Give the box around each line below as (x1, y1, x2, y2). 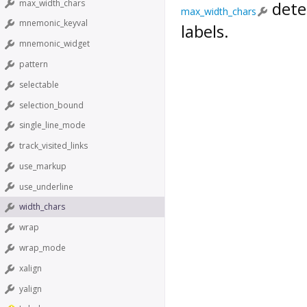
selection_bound (19, 99, 84, 111)
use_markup (19, 160, 66, 172)
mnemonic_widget (19, 38, 90, 50)
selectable (19, 78, 59, 90)
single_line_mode (19, 119, 86, 132)
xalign (19, 262, 42, 274)
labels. (181, 19, 229, 42)
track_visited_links (19, 140, 88, 152)
